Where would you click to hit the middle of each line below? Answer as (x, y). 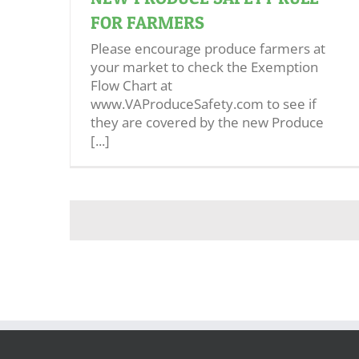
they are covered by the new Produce (207, 123)
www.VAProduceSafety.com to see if (204, 104)
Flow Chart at (131, 86)
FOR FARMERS (147, 23)
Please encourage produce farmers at (208, 49)
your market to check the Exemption (204, 67)
